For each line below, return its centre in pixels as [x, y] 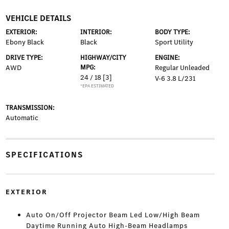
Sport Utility [174, 42]
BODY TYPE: [173, 32]
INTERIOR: [96, 32]
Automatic [22, 118]
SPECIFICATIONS [44, 155]
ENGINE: [168, 58]
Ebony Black [25, 42]
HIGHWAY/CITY [103, 58]
